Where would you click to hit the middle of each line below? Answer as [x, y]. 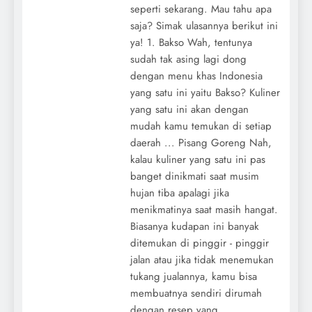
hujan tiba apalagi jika [179, 193]
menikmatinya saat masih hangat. [204, 209]
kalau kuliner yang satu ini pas [197, 159]
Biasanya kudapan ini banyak [194, 226]
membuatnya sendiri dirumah [196, 293]
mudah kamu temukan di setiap [201, 126]
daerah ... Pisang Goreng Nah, [201, 142]
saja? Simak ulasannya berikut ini [204, 25]
